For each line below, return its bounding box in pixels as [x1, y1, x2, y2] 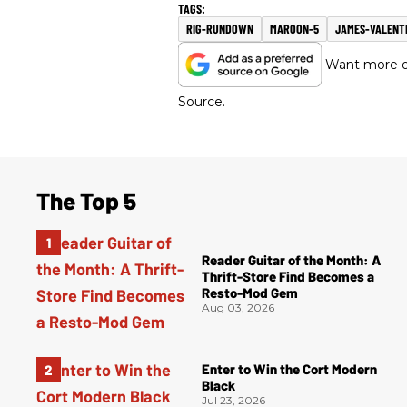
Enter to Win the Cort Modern [202, 360, 377, 377]
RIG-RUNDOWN [186, 21, 253, 37]
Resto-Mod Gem [202, 283, 298, 301]
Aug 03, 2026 [202, 300, 274, 314]
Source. [178, 94, 225, 111]
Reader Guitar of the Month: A [202, 251, 381, 268]
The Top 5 [36, 186, 136, 215]
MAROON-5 [270, 21, 319, 37]
